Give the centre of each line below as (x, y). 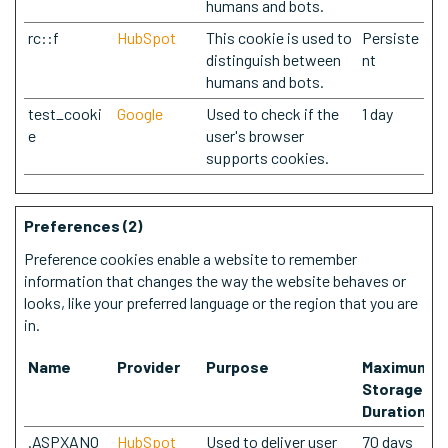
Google (140, 113)
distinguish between (273, 59)
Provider (148, 366)
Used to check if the (272, 113)
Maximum (396, 366)
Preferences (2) (83, 225)
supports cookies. (267, 157)
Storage (392, 388)
